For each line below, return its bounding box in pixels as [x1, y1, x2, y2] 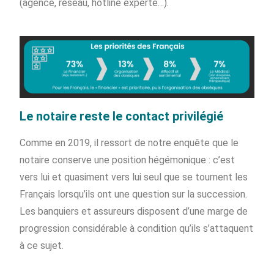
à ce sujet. [20, 240, 64, 252]
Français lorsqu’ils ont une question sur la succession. [20, 188, 248, 201]
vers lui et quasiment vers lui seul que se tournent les [20, 171, 248, 183]
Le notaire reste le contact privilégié [20, 109, 224, 124]
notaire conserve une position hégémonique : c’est [20, 154, 235, 166]
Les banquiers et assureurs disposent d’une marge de [20, 206, 248, 218]
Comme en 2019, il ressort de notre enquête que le [20, 137, 239, 149]
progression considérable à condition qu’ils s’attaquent [20, 223, 254, 235]
